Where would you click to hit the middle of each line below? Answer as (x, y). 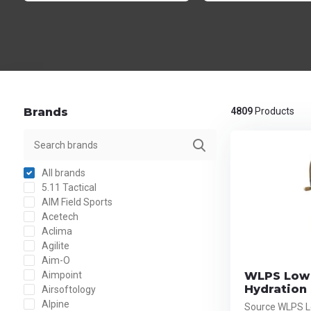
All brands (62, 173)
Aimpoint (60, 275)
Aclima (56, 231)
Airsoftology (67, 289)
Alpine (54, 304)
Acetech (59, 217)
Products (273, 111)
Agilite (54, 246)
